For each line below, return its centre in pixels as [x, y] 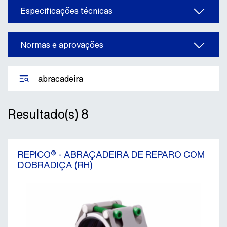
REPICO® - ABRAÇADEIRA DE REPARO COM [111, 154]
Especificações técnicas [66, 10]
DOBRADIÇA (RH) [55, 165]
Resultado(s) [44, 114]
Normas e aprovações [62, 44]
